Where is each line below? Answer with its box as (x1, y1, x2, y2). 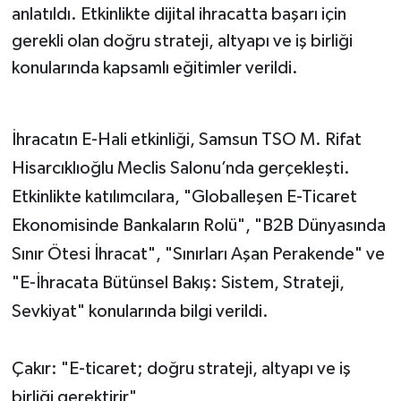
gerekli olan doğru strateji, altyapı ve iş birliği (11, 31, 353, 50)
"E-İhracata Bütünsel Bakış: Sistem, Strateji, (11, 273, 345, 292)
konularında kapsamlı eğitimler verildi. (11, 58, 298, 77)
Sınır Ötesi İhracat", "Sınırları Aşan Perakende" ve (11, 244, 385, 263)
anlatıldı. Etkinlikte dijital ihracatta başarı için (11, 4, 346, 23)
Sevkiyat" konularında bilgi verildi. (11, 302, 269, 320)
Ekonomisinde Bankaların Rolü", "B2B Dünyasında (11, 216, 386, 235)
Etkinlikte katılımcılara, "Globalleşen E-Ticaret (11, 187, 357, 206)
